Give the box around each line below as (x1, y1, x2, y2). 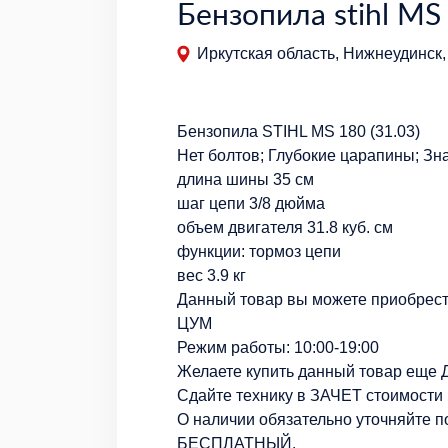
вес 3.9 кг (177, 266, 246, 284)
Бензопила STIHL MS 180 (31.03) (177, 122, 420, 140)
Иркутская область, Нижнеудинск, (197, 44, 446, 62)
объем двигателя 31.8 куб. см (177, 218, 393, 236)
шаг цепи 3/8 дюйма (177, 194, 325, 212)
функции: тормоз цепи (177, 242, 341, 260)
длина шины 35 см (177, 170, 314, 188)
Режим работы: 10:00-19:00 (177, 338, 379, 356)
